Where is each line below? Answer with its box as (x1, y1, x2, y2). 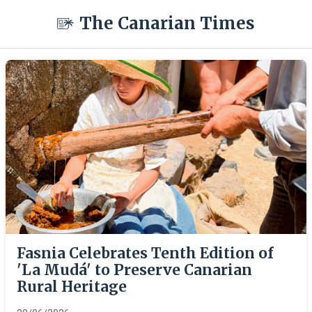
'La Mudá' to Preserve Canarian (17, 261, 252, 279)
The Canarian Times (79, 13, 255, 34)
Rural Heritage (17, 278, 127, 296)
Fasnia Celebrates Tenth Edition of (17, 244, 274, 263)
